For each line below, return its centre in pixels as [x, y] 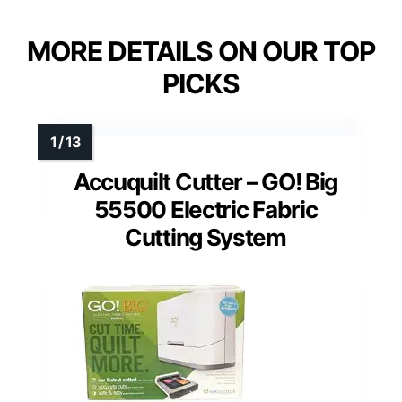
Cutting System [205, 238]
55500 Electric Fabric [205, 210]
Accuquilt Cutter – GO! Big [205, 182]
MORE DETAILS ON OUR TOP [201, 52]
